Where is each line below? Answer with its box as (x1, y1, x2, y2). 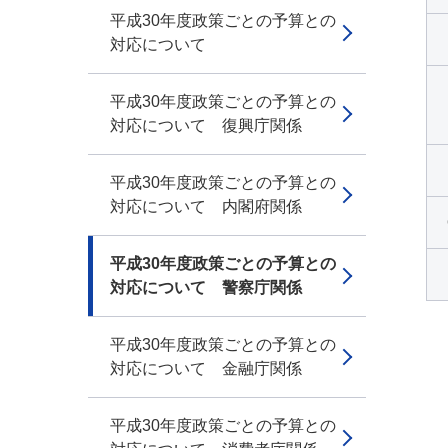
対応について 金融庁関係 (110, 360, 302, 377)
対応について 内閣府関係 (110, 198, 302, 215)
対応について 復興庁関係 (110, 117, 302, 134)
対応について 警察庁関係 (110, 279, 302, 296)
